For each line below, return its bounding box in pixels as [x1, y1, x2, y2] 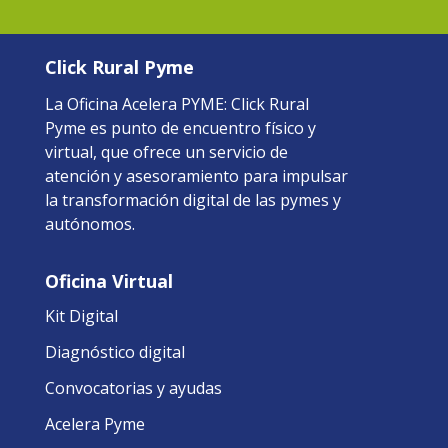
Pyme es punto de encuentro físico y [44, 116, 316, 139]
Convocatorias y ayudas [44, 376, 222, 399]
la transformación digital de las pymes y [44, 188, 341, 211]
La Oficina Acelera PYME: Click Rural [44, 92, 309, 115]
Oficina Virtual [44, 268, 173, 293]
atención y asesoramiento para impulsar [44, 164, 348, 187]
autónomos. [44, 212, 135, 235]
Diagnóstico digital [44, 340, 185, 363]
